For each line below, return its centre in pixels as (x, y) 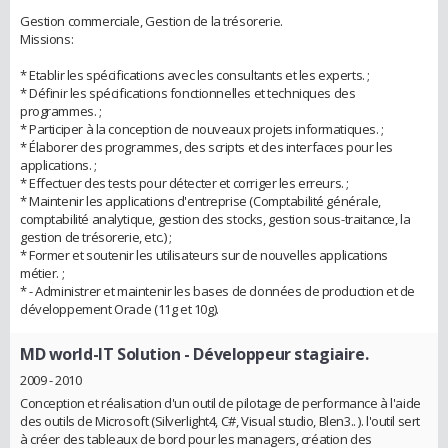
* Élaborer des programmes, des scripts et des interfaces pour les (206, 147)
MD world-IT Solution (100, 354)
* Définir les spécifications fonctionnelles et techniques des (188, 93)
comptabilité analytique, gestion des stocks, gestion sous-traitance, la (215, 219)
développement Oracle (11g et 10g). (119, 309)
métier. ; (42, 273)
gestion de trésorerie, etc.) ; (96, 237)
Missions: (47, 39)
